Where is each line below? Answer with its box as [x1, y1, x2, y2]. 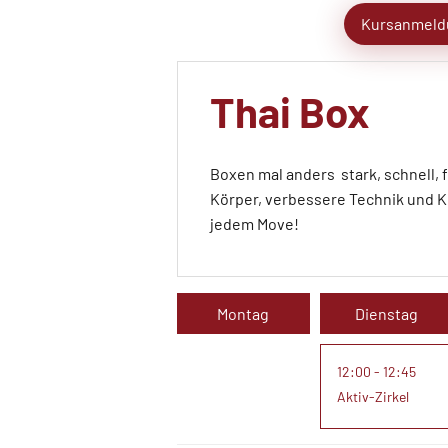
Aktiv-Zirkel [336, 388, 409, 405]
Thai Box [210, 86, 370, 136]
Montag [217, 304, 270, 323]
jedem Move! [210, 214, 299, 233]
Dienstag [354, 304, 418, 323]
